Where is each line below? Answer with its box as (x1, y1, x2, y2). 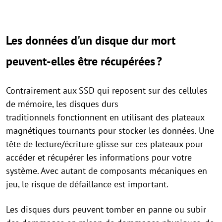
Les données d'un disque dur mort (6, 33, 175, 48)
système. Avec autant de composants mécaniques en (6, 165, 207, 176)
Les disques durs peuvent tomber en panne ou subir (6, 204, 206, 215)
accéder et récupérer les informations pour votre (6, 152, 192, 163)
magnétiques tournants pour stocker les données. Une (6, 125, 214, 136)
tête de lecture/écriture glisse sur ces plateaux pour (6, 138, 203, 150)
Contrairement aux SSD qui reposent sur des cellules (6, 85, 208, 96)
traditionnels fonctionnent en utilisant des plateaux (6, 111, 204, 123)
